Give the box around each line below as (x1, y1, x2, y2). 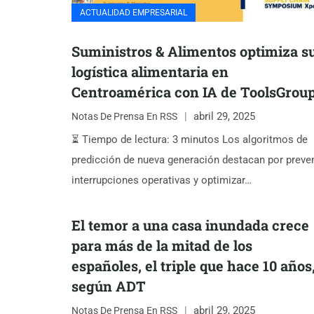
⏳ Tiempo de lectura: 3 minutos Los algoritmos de (71, 133, 308, 146)
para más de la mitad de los (71, 236, 252, 254)
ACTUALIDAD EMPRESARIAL (80, 8, 187, 18)
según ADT (71, 277, 146, 295)
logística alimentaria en (71, 62, 228, 81)
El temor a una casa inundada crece (71, 216, 309, 234)
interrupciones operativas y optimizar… (71, 174, 252, 186)
